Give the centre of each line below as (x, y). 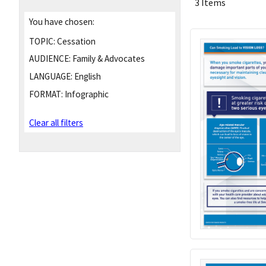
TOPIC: (42, 41)
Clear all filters (56, 123)
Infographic (86, 94)
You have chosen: (62, 21)
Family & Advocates (108, 59)
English (87, 77)
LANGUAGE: (51, 77)
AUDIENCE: (50, 59)
